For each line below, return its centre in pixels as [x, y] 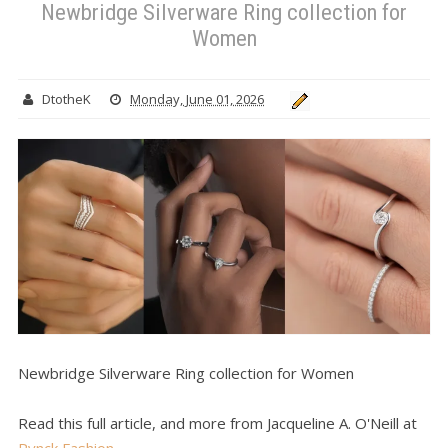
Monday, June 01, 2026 [197, 99]
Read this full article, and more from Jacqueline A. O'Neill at [217, 423]
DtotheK [66, 99]
